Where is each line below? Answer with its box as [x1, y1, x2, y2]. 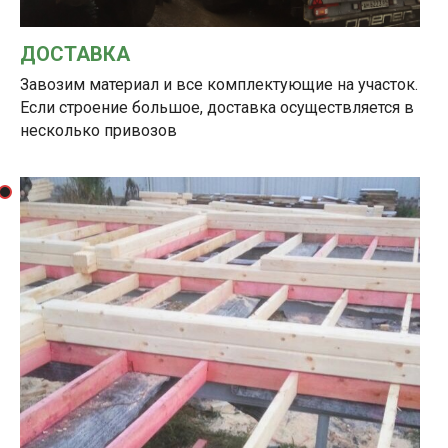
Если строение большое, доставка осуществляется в [20, 98, 414, 118]
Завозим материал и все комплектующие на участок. [20, 75, 418, 95]
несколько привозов [20, 121, 177, 141]
